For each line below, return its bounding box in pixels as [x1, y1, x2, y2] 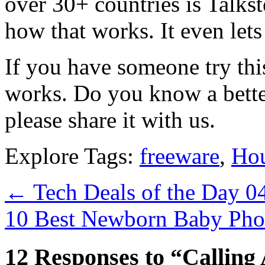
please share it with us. [5, 106, 215, 132]
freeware [140, 143, 219, 169]
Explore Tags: [5, 143, 140, 169]
